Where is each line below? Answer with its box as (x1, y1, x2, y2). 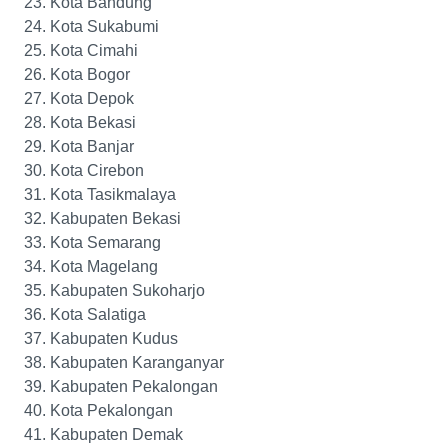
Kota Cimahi (50, 42, 138, 60)
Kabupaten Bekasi (50, 210, 181, 228)
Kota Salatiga (50, 306, 146, 324)
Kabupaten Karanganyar (50, 354, 224, 372)
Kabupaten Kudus (50, 330, 178, 348)
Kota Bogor (50, 66, 130, 84)
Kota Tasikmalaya (50, 186, 176, 204)
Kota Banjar (50, 138, 134, 156)
